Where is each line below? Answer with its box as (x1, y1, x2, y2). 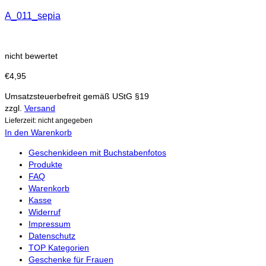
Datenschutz (28, 230, 75, 240)
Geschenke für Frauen (28, 254, 113, 264)
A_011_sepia (5, 11, 61, 21)
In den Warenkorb (5, 127, 72, 137)
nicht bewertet (5, 50, 58, 61)
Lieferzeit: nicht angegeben (5, 116, 93, 124)
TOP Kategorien (28, 242, 89, 252)
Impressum (28, 218, 71, 229)
